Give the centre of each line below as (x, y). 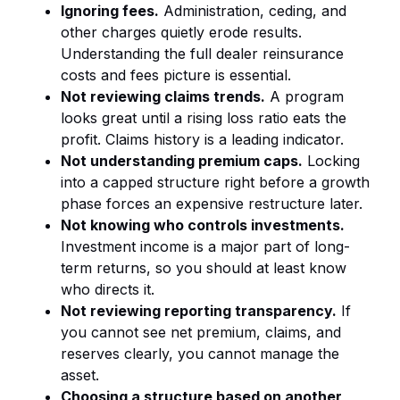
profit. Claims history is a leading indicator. (202, 140)
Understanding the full (138, 54)
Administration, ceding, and (253, 11)
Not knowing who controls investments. (203, 225)
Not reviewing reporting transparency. (199, 311)
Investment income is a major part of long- (205, 247)
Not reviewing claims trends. (163, 97)
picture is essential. (225, 75)
